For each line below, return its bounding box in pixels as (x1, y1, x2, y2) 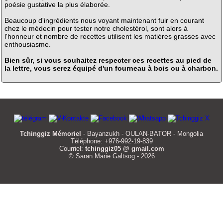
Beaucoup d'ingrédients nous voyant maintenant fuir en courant (4, 16, 204, 24)
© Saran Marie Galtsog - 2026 (68, 152, 155, 160)
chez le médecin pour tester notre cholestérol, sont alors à (4, 24, 188, 32)
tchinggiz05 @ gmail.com (85, 145, 164, 153)
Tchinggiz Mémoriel (20, 130, 81, 138)
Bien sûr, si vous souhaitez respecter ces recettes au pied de (4, 56, 212, 64)
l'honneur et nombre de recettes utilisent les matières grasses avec (4, 32, 216, 40)
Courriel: (59, 145, 85, 153)
